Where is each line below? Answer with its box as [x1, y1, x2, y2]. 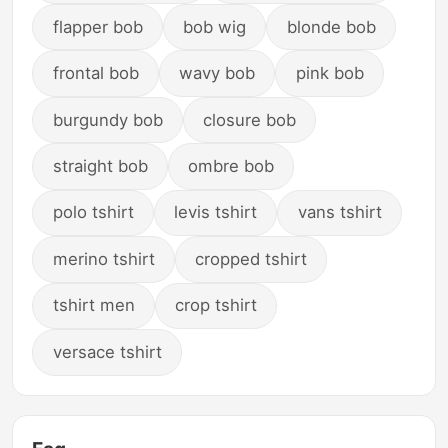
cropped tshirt [195, 248, 308, 269]
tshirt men [52, 295, 135, 316]
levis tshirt [174, 202, 258, 223]
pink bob [295, 63, 364, 84]
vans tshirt [297, 202, 382, 223]
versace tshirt [52, 341, 162, 362]
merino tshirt [52, 248, 155, 269]
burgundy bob [52, 109, 163, 130]
